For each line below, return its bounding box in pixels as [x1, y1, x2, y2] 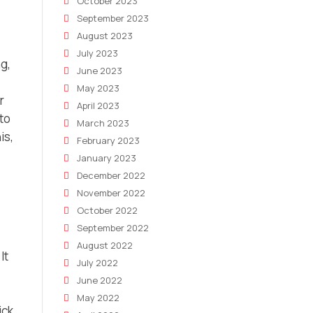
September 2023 [77, 12, 149, 24]
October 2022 [77, 204, 138, 217]
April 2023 [77, 99, 119, 112]
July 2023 [77, 47, 118, 59]
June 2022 [77, 274, 122, 286]
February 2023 [77, 134, 140, 147]
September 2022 [77, 221, 149, 234]
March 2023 [77, 117, 129, 129]
